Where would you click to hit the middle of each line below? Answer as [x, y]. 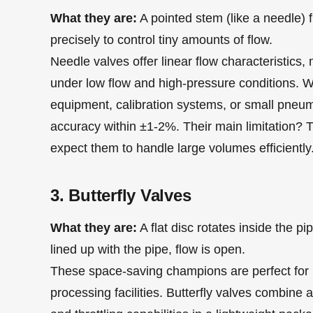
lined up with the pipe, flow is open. [148, 249]
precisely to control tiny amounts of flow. [161, 39]
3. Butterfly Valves [121, 195]
